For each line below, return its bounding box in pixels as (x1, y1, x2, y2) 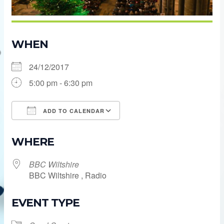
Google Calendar (129, 122, 191, 134)
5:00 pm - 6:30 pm (29, 76, 93, 88)
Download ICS (29, 122, 81, 134)
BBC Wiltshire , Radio (29, 169, 107, 181)
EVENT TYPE (11, 195, 80, 209)
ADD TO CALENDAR (41, 106, 105, 114)
